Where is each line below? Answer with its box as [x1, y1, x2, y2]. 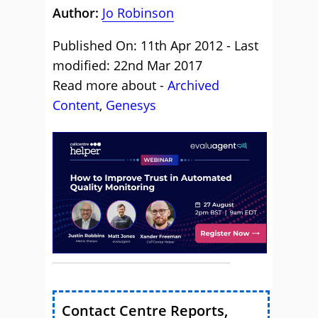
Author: [53, 4, 102, 22]
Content [53, 97, 99, 114]
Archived [168, 77, 219, 94]
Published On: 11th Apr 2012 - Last [53, 37, 258, 55]
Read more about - [53, 77, 168, 94]
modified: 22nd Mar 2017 [53, 57, 202, 75]
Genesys [106, 97, 156, 114]
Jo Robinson [102, 4, 174, 22]
